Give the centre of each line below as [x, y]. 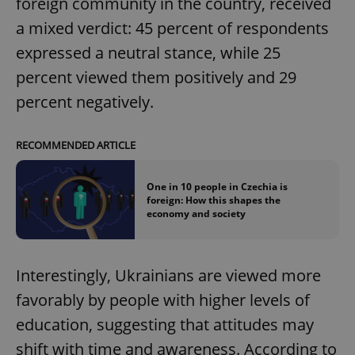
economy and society [196, 213]
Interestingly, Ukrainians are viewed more [168, 276]
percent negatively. [85, 102]
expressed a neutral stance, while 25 [148, 53]
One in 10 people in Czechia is [217, 186]
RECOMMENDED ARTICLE [76, 145]
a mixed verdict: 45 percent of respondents [172, 29]
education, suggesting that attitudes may [165, 325]
